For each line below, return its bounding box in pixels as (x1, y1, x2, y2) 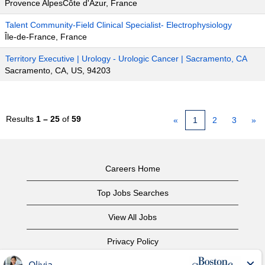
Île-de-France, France (5, 32, 87, 41)
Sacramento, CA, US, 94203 (5, 66, 111, 75)
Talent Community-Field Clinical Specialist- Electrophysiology (5, 20, 232, 30)
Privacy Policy (106, 237, 159, 246)
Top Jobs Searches (96, 188, 169, 198)
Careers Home (105, 164, 160, 173)
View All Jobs (108, 212, 157, 222)
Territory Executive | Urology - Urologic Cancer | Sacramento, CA (5, 54, 247, 63)
